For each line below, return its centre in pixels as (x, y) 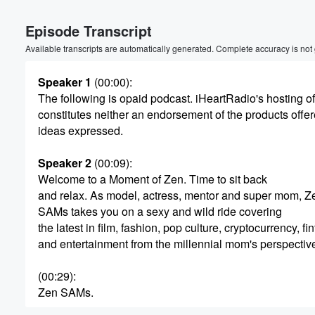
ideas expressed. (81, 130)
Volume (266, 22)
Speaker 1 (65, 82)
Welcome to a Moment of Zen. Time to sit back (153, 179)
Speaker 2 (65, 163)
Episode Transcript (89, 31)
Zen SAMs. (66, 292)
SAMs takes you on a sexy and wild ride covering (160, 211)
